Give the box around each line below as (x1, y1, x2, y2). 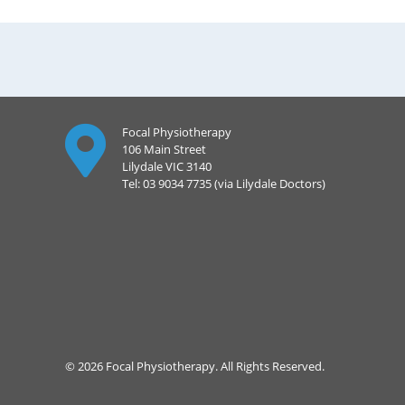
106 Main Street (122, 141, 206, 157)
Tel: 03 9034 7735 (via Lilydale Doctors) (122, 175, 325, 192)
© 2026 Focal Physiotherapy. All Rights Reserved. (65, 358, 325, 374)
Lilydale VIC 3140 (122, 158, 212, 174)
